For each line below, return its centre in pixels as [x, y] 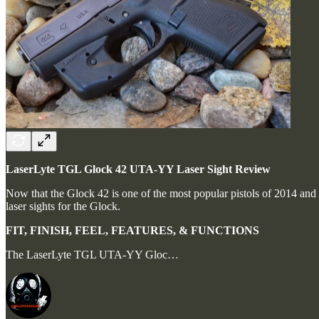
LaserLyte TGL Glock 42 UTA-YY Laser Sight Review [138, 169]
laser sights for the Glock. [63, 206]
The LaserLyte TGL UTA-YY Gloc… [92, 254]
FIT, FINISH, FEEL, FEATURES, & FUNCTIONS [132, 230]
